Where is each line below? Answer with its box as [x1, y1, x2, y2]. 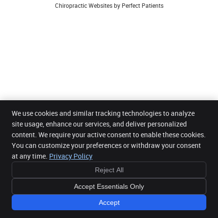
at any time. [12, 151, 49, 161]
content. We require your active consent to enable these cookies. [12, 130, 206, 139]
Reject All [94, 166, 124, 174]
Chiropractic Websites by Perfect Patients [54, 1, 163, 10]
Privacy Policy [49, 151, 92, 161]
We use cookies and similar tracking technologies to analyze [12, 109, 195, 118]
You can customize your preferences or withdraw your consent [12, 141, 201, 150]
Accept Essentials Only [74, 182, 144, 190]
